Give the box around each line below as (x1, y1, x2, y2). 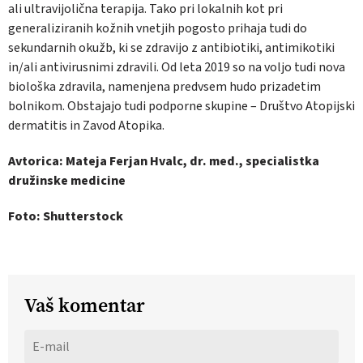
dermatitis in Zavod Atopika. (8, 117, 164, 135)
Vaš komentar (24, 293, 145, 319)
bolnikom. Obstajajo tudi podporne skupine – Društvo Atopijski (8, 97, 355, 116)
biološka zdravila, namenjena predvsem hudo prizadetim (8, 78, 321, 96)
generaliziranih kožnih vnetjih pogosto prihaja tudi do (8, 19, 307, 38)
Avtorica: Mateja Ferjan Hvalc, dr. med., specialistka (8, 152, 319, 171)
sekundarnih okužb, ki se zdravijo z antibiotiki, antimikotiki (8, 39, 335, 58)
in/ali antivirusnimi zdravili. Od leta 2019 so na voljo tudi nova (8, 58, 345, 77)
